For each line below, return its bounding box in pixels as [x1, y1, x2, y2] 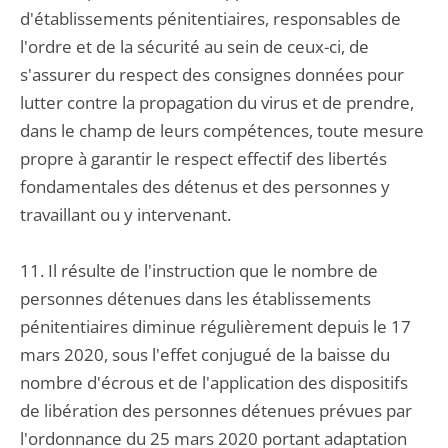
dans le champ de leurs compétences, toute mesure [20, 119, 424, 142]
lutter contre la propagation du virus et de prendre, [20, 91, 414, 114]
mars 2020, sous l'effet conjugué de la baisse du [20, 343, 390, 366]
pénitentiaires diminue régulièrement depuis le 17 [20, 315, 411, 338]
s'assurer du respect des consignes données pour [20, 63, 404, 86]
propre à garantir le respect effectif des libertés [20, 147, 387, 170]
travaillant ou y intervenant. [20, 203, 231, 226]
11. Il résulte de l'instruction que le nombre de [20, 259, 378, 282]
